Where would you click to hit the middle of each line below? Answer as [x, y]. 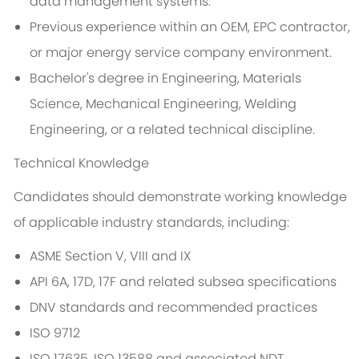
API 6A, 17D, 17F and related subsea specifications [183, 282]
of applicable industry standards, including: [151, 223]
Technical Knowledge [81, 163]
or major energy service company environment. [180, 53]
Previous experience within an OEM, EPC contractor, [190, 27]
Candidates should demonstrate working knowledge [180, 197]
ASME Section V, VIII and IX [110, 256]
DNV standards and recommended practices [173, 308]
